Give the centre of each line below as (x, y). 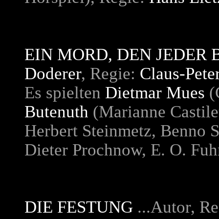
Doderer (53, 74)
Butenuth (56, 112)
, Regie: (110, 74)
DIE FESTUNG (79, 207)
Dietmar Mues (155, 93)
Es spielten (65, 93)
